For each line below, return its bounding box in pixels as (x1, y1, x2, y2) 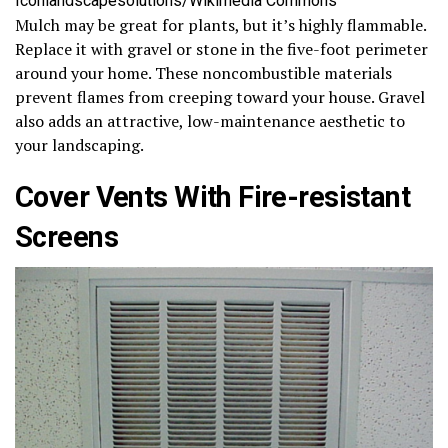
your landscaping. (15, 134, 144, 157)
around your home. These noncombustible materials (15, 62, 392, 85)
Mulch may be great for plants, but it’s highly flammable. (15, 14, 426, 37)
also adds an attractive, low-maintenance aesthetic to (15, 110, 405, 133)
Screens (15, 220, 118, 255)
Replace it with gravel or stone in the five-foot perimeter (15, 38, 428, 61)
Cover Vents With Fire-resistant (15, 180, 411, 215)
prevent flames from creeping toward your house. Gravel (15, 86, 425, 109)
